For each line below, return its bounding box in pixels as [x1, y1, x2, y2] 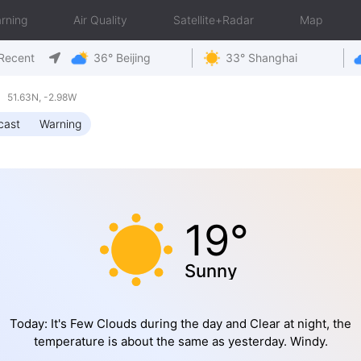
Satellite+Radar [173, 13, 254, 27]
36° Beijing [93, 51, 151, 64]
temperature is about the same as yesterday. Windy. [33, 334, 328, 349]
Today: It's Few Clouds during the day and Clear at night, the [10, 316, 351, 331]
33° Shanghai [225, 51, 297, 64]
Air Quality [73, 13, 127, 27]
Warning [39, 117, 81, 131]
